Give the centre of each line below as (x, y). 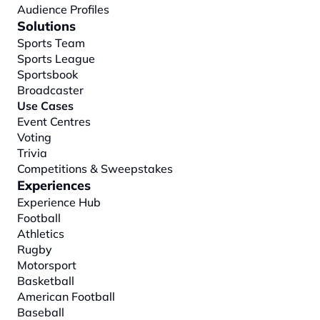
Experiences (54, 186)
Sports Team (51, 43)
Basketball (46, 281)
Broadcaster (50, 90)
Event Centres (54, 122)
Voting (34, 137)
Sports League (56, 59)
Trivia (32, 153)
